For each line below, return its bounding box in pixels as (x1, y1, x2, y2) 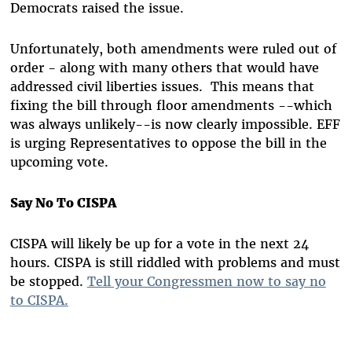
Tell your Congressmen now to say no (86, 273, 326, 289)
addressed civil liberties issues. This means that (9, 78, 314, 94)
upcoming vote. (9, 153, 108, 170)
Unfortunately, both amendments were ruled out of (9, 40, 336, 57)
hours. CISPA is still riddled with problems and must (9, 254, 340, 270)
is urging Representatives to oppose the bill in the (9, 134, 327, 151)
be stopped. (9, 273, 87, 289)
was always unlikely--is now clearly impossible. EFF (9, 115, 340, 132)
